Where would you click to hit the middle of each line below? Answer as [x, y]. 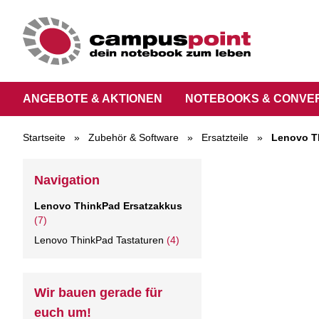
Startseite [44, 137]
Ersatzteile [225, 137]
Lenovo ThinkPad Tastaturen [99, 240]
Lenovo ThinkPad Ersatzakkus [108, 205]
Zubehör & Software [134, 137]
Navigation [67, 180]
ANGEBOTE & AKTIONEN [93, 99]
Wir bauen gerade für [98, 292]
